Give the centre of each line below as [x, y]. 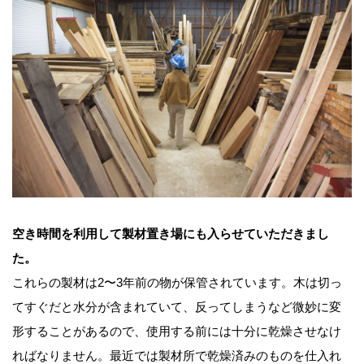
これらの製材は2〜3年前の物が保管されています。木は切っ [177, 283]
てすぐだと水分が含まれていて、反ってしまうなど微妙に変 [177, 307]
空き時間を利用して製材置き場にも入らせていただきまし [171, 234]
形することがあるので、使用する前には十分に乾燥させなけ [177, 331]
